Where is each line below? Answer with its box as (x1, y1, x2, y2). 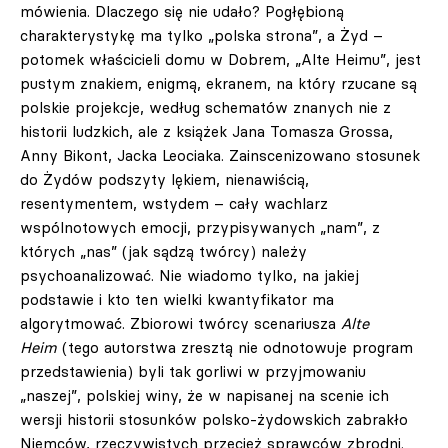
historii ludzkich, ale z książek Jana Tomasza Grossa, (20, 122, 393, 141)
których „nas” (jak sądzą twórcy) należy (20, 242, 307, 261)
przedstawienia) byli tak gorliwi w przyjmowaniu (20, 362, 366, 381)
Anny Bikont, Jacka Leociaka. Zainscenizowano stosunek (20, 146, 420, 165)
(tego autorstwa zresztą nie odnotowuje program (57, 338, 413, 357)
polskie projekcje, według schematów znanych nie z (20, 98, 391, 117)
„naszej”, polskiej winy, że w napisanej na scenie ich (20, 386, 389, 405)
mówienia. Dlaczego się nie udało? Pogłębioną (20, 2, 344, 21)
